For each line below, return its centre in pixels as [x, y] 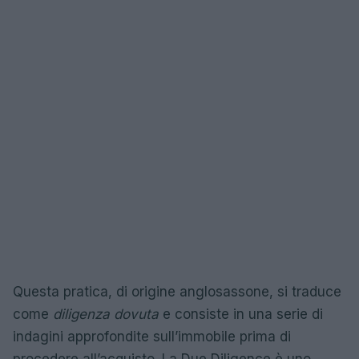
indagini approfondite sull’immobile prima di [152, 337]
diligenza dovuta [106, 314]
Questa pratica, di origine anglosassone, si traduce [177, 292]
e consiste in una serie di [241, 314]
